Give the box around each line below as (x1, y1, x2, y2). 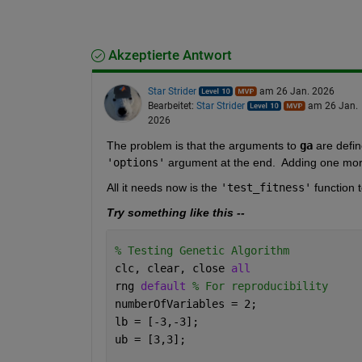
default (140, 279, 192, 293)
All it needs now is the (106, 180, 221, 194)
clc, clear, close (114, 261, 231, 275)
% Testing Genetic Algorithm (114, 243, 289, 257)
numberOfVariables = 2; (114, 297, 257, 310)
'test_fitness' (220, 180, 311, 194)
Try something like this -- (106, 205, 245, 219)
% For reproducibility (192, 279, 328, 293)
